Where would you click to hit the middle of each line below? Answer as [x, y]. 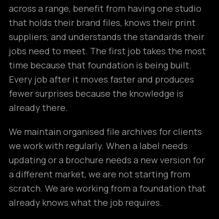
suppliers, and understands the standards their [107, 37]
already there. [38, 108]
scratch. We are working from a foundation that [107, 188]
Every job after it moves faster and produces [101, 79]
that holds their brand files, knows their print [102, 22]
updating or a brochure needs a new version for [107, 160]
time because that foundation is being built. [100, 65]
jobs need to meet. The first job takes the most [107, 51]
